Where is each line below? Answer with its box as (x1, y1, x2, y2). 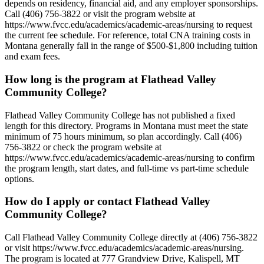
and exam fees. (5, 51, 60, 62)
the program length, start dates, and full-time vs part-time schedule (5, 163, 249, 173)
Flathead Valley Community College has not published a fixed (5, 110, 235, 120)
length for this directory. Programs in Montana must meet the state (5, 120, 248, 131)
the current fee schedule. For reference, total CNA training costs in (5, 30, 250, 41)
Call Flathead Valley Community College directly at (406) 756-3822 (5, 232, 258, 243)
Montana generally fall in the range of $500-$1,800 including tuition (5, 41, 258, 51)
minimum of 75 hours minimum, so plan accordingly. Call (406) (5, 131, 242, 141)
